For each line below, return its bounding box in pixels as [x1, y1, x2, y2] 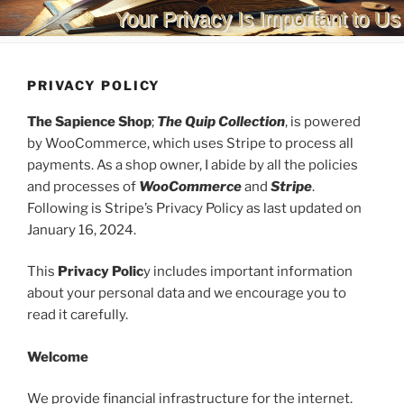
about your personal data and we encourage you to [27, 285, 346, 302]
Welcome [27, 348, 88, 365]
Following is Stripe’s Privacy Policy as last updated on [27, 199, 362, 216]
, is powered [285, 113, 361, 130]
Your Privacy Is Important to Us [115, 6, 401, 31]
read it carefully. [27, 307, 128, 324]
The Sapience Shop [27, 113, 151, 130]
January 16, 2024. [27, 221, 136, 238]
